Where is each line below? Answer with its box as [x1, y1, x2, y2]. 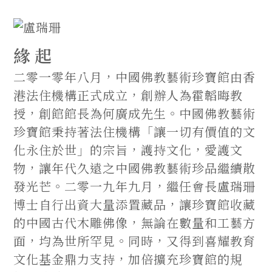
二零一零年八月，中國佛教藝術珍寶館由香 [13, 68, 256, 86]
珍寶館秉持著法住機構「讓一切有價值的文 [13, 123, 256, 141]
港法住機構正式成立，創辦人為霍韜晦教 [13, 86, 243, 104]
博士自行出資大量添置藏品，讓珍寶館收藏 [13, 195, 256, 214]
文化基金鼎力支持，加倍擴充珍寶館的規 [13, 250, 243, 268]
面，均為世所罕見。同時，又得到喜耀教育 [13, 232, 256, 250]
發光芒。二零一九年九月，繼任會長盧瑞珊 [13, 177, 256, 195]
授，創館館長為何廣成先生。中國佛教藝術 [13, 104, 256, 123]
